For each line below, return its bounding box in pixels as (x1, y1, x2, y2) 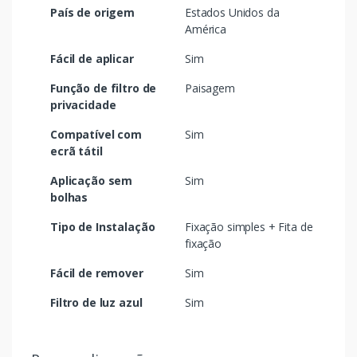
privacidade (50, 96, 116, 112)
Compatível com (50, 126, 142, 142)
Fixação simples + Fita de (185, 218, 313, 234)
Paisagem (185, 80, 235, 96)
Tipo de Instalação (50, 218, 155, 234)
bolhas (50, 189, 88, 205)
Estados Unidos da (185, 4, 280, 20)
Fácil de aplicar (50, 50, 134, 66)
